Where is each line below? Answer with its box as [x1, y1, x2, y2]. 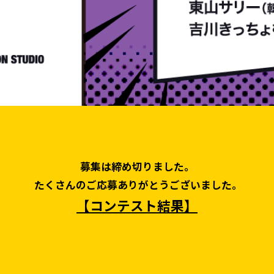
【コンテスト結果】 [76, 198, 198, 214]
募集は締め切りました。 [80, 160, 194, 173]
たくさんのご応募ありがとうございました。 [32, 178, 242, 191]
